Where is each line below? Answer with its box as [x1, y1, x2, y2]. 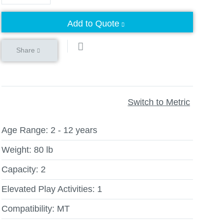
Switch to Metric [128, 97, 190, 107]
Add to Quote [67, 19, 119, 28]
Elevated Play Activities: [1, 184, 95, 194]
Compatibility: [1, 204, 55, 214]
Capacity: [1, 165, 38, 174]
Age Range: [1, 125, 48, 135]
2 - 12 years [51, 125, 97, 135]
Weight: [1, 145, 31, 155]
